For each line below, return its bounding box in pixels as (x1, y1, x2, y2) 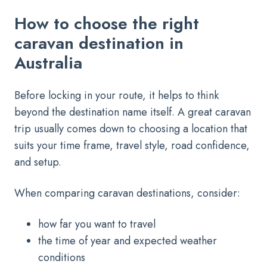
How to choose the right (14, 11, 199, 36)
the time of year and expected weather (38, 232, 217, 249)
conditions (38, 249, 85, 265)
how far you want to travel (38, 216, 156, 232)
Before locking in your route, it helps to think (14, 87, 219, 103)
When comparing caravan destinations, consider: (14, 185, 240, 201)
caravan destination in (14, 30, 184, 55)
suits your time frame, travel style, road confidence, (14, 137, 250, 153)
